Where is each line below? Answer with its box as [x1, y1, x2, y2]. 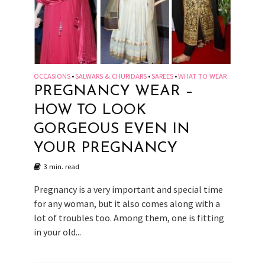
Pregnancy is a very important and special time [33, 183, 223, 195]
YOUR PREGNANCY [33, 140, 177, 156]
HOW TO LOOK [33, 102, 146, 118]
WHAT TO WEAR [177, 71, 227, 80]
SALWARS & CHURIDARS [75, 71, 147, 80]
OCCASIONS [33, 71, 70, 80]
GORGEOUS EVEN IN [33, 121, 190, 137]
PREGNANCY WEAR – [33, 83, 193, 99]
